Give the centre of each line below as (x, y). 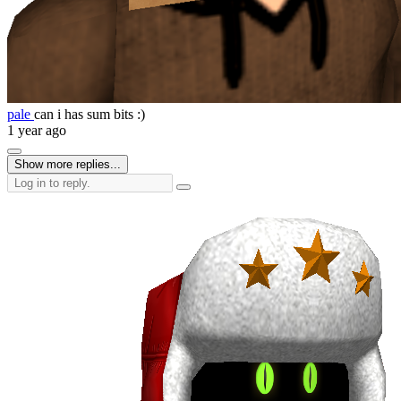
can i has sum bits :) (90, 114)
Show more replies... (68, 164)
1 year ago (37, 130)
